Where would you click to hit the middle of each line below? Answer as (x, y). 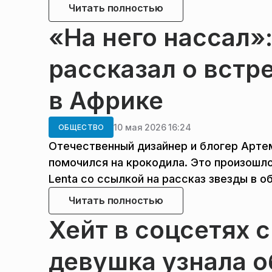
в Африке (106, 100)
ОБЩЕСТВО (81, 127)
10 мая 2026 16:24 (152, 127)
